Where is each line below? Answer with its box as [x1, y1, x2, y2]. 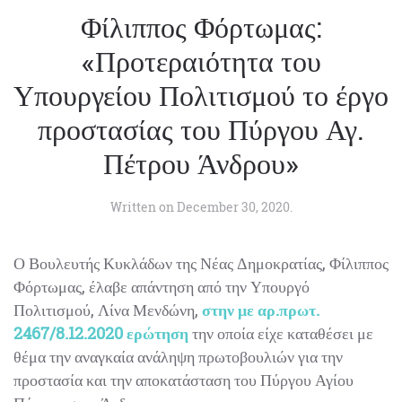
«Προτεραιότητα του [81, 40, 321, 80]
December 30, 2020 [176, 197, 290, 215]
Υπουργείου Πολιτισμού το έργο [13, 74, 389, 114]
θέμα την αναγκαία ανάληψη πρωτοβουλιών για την [13, 345, 343, 367]
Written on [109, 197, 177, 215]
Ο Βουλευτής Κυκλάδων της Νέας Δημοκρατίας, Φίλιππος [13, 251, 389, 274]
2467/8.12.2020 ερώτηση [13, 321, 188, 344]
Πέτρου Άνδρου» [103, 143, 299, 182]
